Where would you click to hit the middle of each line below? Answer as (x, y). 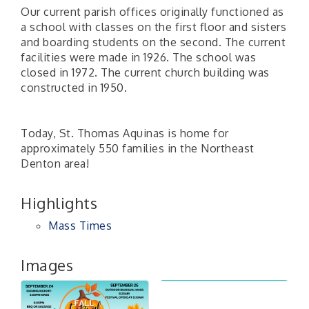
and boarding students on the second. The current (153, 42)
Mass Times (80, 226)
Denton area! (55, 164)
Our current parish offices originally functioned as (152, 12)
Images (47, 265)
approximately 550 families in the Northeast (138, 149)
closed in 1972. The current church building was (145, 73)
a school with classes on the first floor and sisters (153, 27)
